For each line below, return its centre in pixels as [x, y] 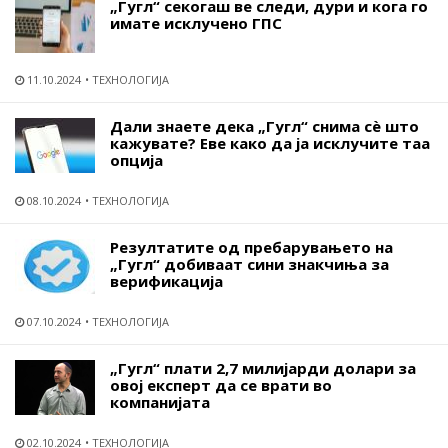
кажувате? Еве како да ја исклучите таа [270, 143]
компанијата [160, 402]
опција [136, 160]
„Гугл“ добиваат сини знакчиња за [249, 264]
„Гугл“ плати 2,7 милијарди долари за [263, 368]
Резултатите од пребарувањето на [251, 247]
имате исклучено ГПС [196, 23]
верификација [166, 281]
